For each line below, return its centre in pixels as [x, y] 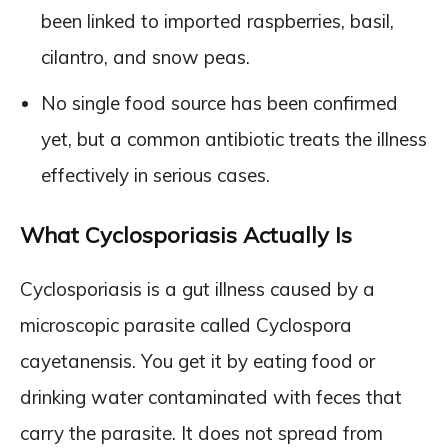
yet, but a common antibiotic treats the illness [234, 138]
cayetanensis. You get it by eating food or [197, 360]
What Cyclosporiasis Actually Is [186, 234]
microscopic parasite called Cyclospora [186, 324]
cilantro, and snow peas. [145, 56]
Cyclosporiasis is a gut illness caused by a [197, 288]
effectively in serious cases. [155, 174]
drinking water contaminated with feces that [211, 396]
